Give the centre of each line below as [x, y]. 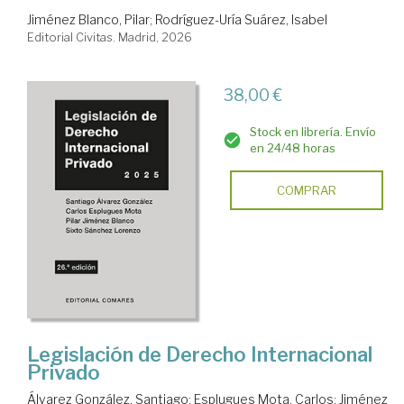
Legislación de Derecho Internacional [200, 354]
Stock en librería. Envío [312, 132]
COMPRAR [306, 191]
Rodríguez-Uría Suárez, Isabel [241, 20]
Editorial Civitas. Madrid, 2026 [110, 37]
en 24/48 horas [292, 148]
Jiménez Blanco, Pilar [88, 20]
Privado [64, 372]
